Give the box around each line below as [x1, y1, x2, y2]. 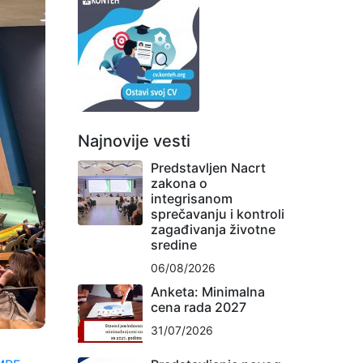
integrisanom [151, 190, 233, 207]
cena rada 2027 [151, 298, 246, 315]
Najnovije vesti [78, 130, 190, 151]
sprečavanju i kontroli [151, 205, 284, 222]
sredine [151, 236, 197, 253]
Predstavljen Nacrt [151, 159, 266, 176]
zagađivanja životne [151, 220, 275, 237]
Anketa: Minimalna [151, 283, 265, 300]
